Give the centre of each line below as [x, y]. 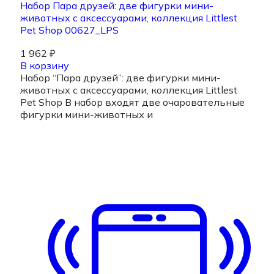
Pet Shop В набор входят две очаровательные [132, 102]
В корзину [45, 66]
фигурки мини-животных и [87, 115]
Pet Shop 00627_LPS [69, 30]
